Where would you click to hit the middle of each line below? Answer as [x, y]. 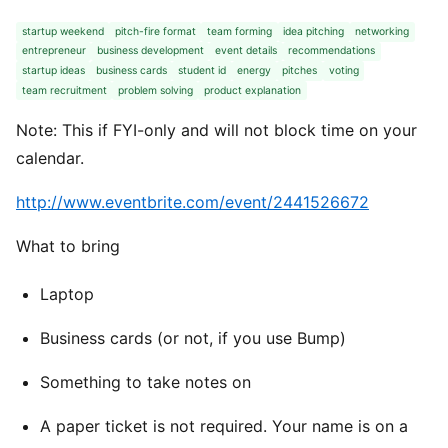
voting [343, 70]
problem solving [155, 90]
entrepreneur [53, 51]
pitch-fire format [155, 31]
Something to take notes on [145, 382]
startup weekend [62, 31]
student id [201, 70]
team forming [239, 31]
